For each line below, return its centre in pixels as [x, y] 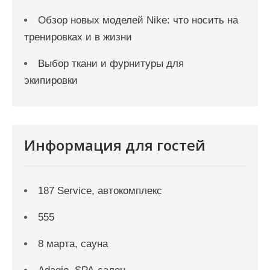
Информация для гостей [115, 145]
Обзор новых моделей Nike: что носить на [138, 20]
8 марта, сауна [73, 244]
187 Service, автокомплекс [100, 191]
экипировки [51, 80]
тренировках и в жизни [78, 37]
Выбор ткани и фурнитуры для [111, 64]
